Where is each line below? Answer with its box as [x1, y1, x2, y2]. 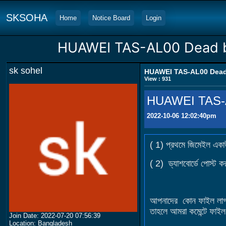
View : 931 [144, 76, 171, 82]
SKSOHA [6, 12, 47, 23]
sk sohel [9, 66, 42, 76]
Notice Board [92, 14, 130, 22]
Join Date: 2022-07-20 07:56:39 [9, 211, 100, 219]
